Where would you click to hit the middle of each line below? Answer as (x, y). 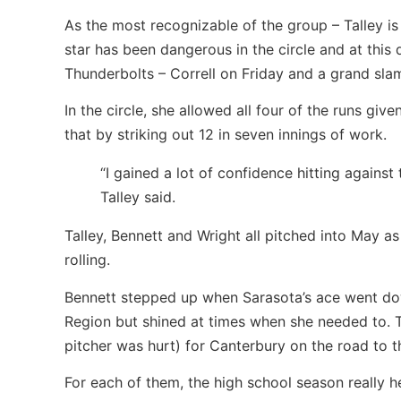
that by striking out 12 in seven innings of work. (226, 135)
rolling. (87, 260)
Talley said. (138, 197)
